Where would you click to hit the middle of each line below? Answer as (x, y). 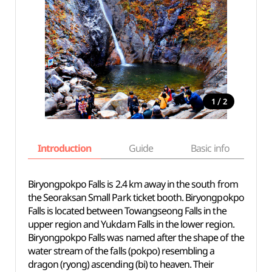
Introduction (64, 148)
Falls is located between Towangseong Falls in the (127, 211)
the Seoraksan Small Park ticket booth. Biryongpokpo (136, 197)
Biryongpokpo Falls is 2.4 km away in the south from (133, 184)
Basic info (210, 148)
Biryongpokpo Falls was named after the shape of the (136, 237)
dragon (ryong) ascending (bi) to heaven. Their (121, 264)
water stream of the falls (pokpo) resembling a (121, 251)
